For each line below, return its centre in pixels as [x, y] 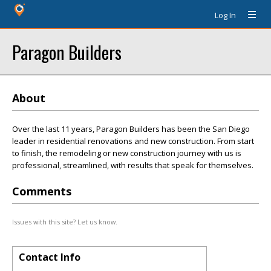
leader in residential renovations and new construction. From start [133, 141]
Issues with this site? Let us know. [65, 222]
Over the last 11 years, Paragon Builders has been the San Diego [131, 129]
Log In [225, 15]
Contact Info [50, 257]
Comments [42, 191]
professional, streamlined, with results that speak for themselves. [133, 165]
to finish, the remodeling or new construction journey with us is [127, 153]
